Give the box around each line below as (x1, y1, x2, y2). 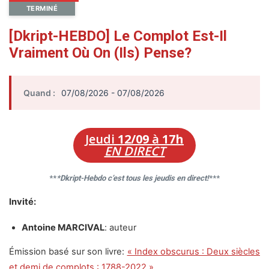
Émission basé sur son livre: (9, 246, 127, 257)
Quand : (23, 87, 55, 98)
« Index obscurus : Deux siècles (127, 246, 260, 257)
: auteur (104, 222, 136, 234)
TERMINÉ (26, 4, 58, 13)
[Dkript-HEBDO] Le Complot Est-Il (9, 27, 227, 44)
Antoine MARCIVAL (22, 222, 104, 234)
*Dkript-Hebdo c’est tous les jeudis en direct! (56, 174, 209, 183)
